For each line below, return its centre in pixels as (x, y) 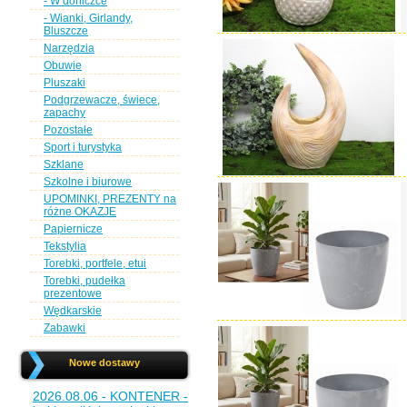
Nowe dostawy (104, 362)
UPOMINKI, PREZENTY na (110, 199)
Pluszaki (65, 83)
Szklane (64, 164)
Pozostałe (68, 130)
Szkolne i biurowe (88, 182)
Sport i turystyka (83, 147)
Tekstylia (65, 246)
